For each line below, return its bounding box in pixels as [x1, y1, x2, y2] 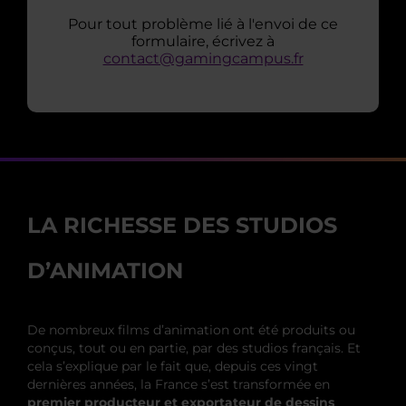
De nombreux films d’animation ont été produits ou [27, 321, 355, 338]
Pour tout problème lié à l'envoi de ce [68, 14, 338, 33]
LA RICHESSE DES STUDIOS [27, 211, 337, 238]
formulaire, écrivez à [131, 32, 275, 50]
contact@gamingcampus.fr [102, 49, 304, 67]
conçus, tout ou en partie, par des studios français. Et [27, 339, 361, 356]
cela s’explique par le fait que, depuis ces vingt [27, 357, 318, 374]
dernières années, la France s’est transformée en [27, 375, 330, 392]
